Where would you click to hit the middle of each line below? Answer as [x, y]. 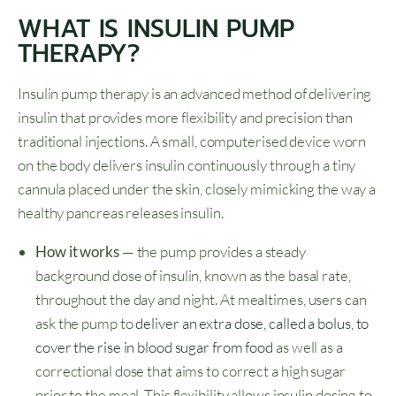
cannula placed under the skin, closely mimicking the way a [197, 189]
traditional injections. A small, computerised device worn [192, 141]
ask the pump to [86, 324]
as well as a [308, 347]
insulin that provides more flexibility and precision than [186, 118]
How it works [77, 252]
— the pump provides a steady [212, 252]
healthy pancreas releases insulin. [121, 213]
